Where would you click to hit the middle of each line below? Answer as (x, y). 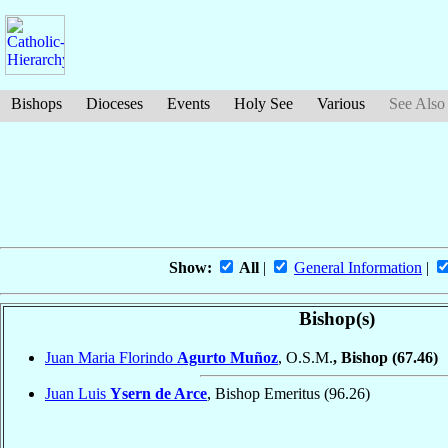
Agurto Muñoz (227, 357)
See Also (417, 103)
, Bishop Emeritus (265, 393)
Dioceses (114, 103)
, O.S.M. (305, 357)
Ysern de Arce (158, 393)
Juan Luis (77, 393)
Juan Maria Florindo (111, 357)
